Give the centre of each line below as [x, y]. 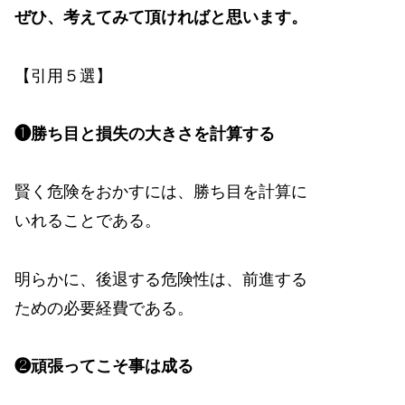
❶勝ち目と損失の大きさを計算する [145, 133]
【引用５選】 [63, 75]
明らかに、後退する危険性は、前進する [161, 279]
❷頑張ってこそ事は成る [104, 367]
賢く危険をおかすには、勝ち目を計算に [161, 192]
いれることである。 [88, 221]
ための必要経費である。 [104, 308]
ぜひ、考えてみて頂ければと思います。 [161, 18]
